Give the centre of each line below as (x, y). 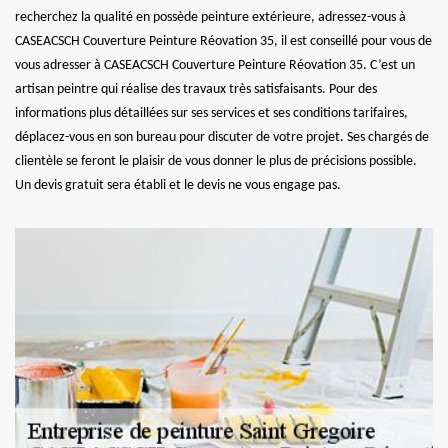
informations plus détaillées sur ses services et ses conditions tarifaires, (211, 113)
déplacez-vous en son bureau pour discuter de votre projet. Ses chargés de (222, 137)
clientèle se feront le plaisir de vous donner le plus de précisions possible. (216, 161)
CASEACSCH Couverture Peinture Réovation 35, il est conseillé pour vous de (223, 41)
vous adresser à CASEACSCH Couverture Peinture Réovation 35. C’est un (215, 65)
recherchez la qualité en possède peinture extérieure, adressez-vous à (210, 17)
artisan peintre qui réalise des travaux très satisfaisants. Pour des (196, 89)
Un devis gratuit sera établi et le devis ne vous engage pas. (178, 185)
